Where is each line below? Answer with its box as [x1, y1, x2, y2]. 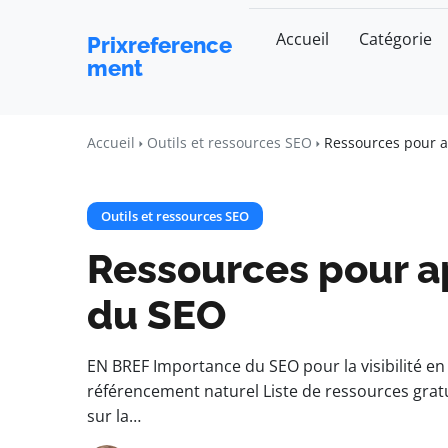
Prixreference [87, 32, 232, 58]
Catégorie [359, 28, 432, 50]
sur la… [87, 405, 141, 427]
